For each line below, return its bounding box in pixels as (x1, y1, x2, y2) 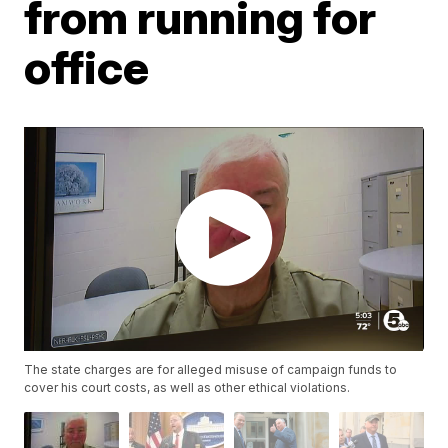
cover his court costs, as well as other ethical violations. (24, 380, 351, 396)
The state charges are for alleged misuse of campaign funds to (24, 362, 398, 378)
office (24, 39, 150, 95)
